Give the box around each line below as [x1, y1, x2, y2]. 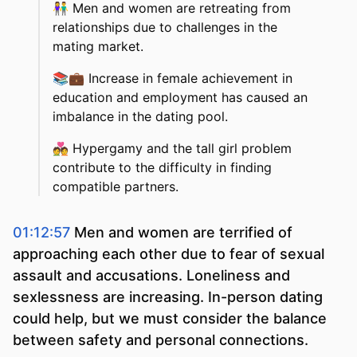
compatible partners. [53, 178, 178, 195]
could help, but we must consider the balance [13, 310, 327, 328]
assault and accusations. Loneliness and [13, 267, 290, 284]
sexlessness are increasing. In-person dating [13, 288, 323, 306]
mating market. [53, 38, 143, 55]
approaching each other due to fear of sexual [13, 245, 324, 263]
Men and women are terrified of [74, 224, 292, 241]
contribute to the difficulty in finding [53, 159, 272, 176]
